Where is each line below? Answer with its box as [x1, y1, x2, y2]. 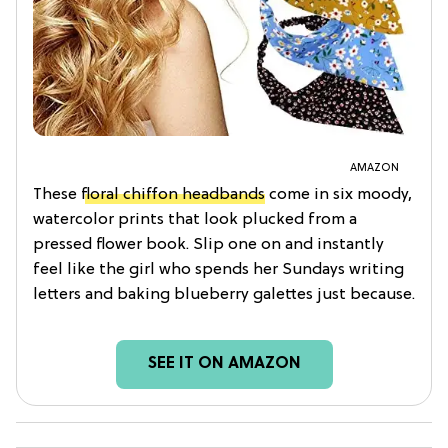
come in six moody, [265, 185, 412, 204]
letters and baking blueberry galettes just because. [33, 285, 415, 304]
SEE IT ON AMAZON [147, 354, 301, 373]
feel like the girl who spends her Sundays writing [33, 260, 404, 279]
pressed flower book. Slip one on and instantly [33, 235, 384, 254]
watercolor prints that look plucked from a [33, 210, 357, 229]
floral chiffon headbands [81, 185, 265, 204]
